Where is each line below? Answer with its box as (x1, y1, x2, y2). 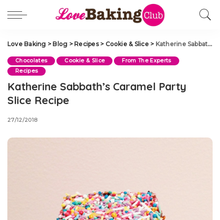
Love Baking (7, 40, 46, 48)
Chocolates (15, 57, 48, 64)
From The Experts (122, 57, 171, 64)
